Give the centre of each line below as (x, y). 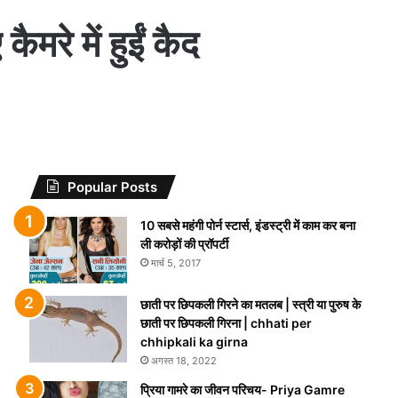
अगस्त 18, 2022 (183, 361)
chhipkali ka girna (194, 342)
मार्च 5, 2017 (175, 263)
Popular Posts (112, 187)
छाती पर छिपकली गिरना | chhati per (226, 323)
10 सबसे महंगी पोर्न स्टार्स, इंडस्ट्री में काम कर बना (247, 225)
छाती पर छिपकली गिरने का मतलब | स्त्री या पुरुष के (250, 304)
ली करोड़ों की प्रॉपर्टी (184, 244)
